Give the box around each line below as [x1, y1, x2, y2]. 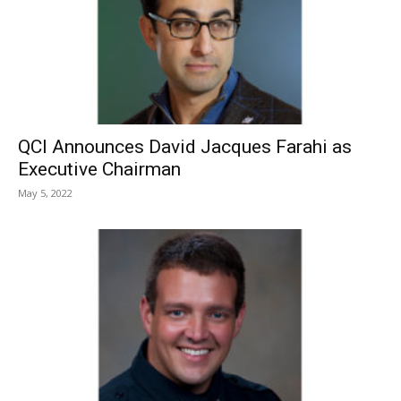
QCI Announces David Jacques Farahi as [18, 135, 352, 158]
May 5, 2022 [18, 185, 73, 200]
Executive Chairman [18, 158, 181, 180]
